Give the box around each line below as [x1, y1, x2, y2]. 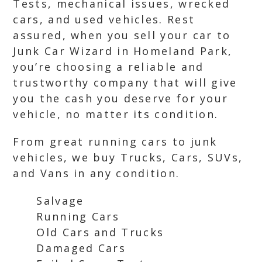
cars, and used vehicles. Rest [13, 12, 195, 26]
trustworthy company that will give [13, 75, 237, 89]
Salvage [36, 194, 84, 208]
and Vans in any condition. [13, 166, 180, 180]
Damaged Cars [36, 241, 126, 255]
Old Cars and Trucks [36, 225, 164, 239]
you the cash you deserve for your [13, 91, 229, 105]
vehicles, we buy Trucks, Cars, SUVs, [13, 150, 243, 164]
